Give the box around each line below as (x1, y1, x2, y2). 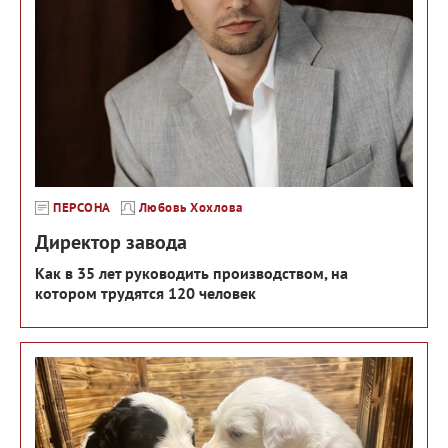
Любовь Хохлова (138, 198, 243, 216)
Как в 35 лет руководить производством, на (35, 262, 348, 283)
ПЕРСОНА (53, 198, 111, 216)
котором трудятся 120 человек (35, 282, 256, 303)
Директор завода (35, 228, 187, 255)
